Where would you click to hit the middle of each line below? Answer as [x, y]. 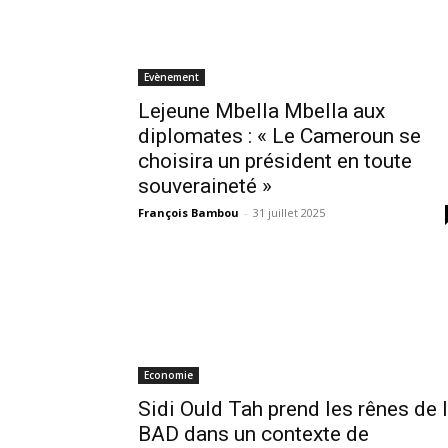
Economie [168, 374]
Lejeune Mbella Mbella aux [261, 110]
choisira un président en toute [275, 160]
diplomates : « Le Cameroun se [279, 135]
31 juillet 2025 [289, 212]
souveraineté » [205, 185]
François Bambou [188, 212]
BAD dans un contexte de [253, 433]
